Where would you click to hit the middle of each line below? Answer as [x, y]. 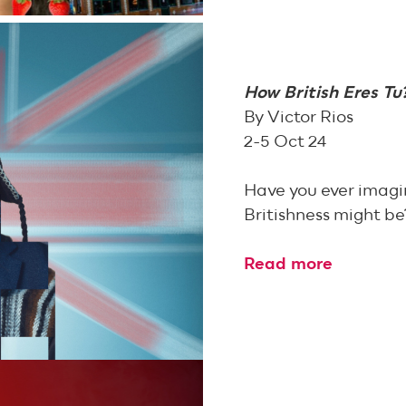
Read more [289, 265]
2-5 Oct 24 [285, 142]
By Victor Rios [299, 118]
